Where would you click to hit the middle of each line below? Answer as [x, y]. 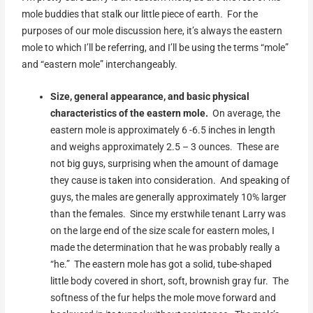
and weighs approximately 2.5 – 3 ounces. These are [165, 147]
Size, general [80, 97]
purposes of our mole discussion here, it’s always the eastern [152, 31]
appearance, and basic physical [179, 97]
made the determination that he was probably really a [166, 248]
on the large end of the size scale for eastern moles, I [163, 231]
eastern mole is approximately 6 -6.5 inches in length [163, 130]
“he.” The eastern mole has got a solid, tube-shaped [161, 264]
